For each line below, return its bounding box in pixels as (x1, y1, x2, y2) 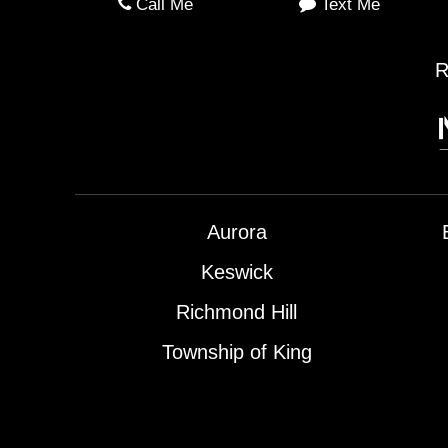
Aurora (206, 221, 267, 244)
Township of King (161, 341, 312, 364)
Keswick (200, 261, 273, 284)
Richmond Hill (176, 301, 298, 324)
